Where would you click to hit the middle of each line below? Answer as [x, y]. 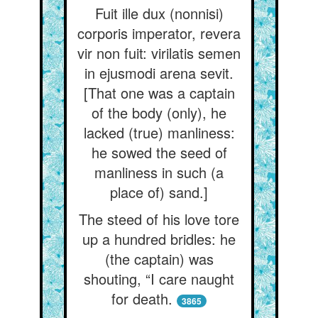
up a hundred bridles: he [159, 239]
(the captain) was [159, 259]
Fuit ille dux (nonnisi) [159, 13]
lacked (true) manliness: [159, 132]
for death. [142, 298]
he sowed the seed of [159, 152]
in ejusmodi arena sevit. [159, 73]
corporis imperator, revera [159, 33]
